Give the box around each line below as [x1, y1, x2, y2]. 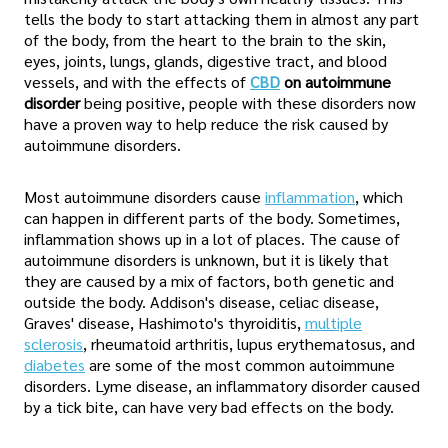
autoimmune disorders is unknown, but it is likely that [24, 248, 389, 270]
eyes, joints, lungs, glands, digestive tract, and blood [24, 50, 387, 72]
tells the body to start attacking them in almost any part [24, 8, 419, 30]
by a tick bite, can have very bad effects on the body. [24, 395, 394, 417]
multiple [305, 311, 362, 333]
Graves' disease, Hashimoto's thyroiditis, [24, 311, 305, 333]
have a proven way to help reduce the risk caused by [24, 113, 388, 135]
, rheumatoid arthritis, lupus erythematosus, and [83, 332, 415, 354]
